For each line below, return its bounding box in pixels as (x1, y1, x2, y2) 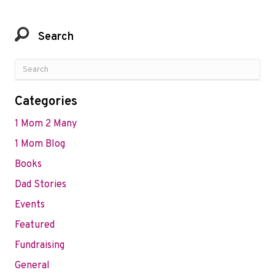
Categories (15, 93, 77, 110)
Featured (15, 219, 55, 232)
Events (15, 199, 45, 212)
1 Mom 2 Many (15, 118, 77, 131)
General (15, 260, 50, 273)
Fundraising (15, 239, 64, 252)
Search (38, 30, 74, 45)
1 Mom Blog (15, 138, 65, 151)
